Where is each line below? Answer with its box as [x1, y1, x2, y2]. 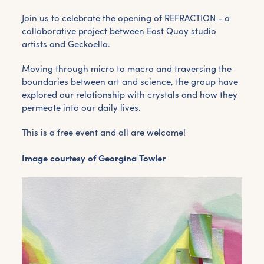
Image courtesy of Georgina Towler [21, 153, 166, 164]
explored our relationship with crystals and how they [21, 89, 237, 101]
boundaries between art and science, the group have [21, 76, 238, 88]
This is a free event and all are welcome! [21, 127, 186, 138]
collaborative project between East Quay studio [21, 25, 216, 37]
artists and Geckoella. [21, 38, 110, 50]
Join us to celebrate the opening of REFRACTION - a [21, 12, 230, 24]
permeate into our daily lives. [21, 102, 141, 114]
